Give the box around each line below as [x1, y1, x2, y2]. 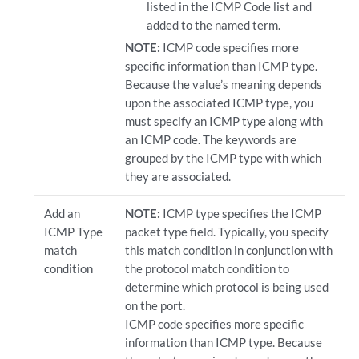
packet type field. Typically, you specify [124, 224, 329, 239]
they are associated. [124, 169, 231, 184]
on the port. [124, 298, 185, 313]
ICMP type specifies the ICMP [162, 206, 321, 220]
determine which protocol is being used [124, 280, 329, 294]
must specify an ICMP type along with [124, 114, 323, 128]
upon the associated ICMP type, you [124, 95, 313, 110]
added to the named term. [147, 18, 281, 32]
